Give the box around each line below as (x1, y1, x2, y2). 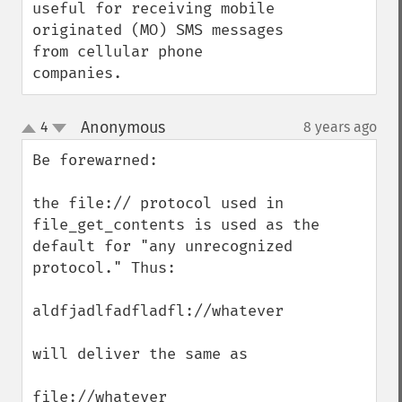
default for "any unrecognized (32, 237, 293, 256)
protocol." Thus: (32, 258, 176, 277)
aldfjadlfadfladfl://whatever (32, 301, 284, 320)
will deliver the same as (32, 345, 257, 363)
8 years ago (303, 118, 377, 135)
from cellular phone (32, 42, 203, 61)
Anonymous (80, 118, 165, 137)
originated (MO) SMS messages (32, 21, 284, 39)
